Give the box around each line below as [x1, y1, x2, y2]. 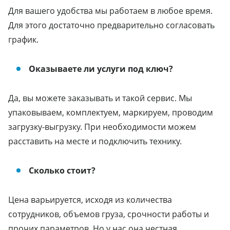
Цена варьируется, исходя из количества [8, 194, 172, 205]
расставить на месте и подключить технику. [8, 135, 182, 147]
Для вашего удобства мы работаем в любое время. [8, 5, 213, 16]
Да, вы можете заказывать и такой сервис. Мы [8, 92, 192, 104]
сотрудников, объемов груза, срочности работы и [8, 208, 209, 220]
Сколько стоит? [29, 164, 95, 176]
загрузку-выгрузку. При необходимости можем [8, 121, 196, 132]
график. [8, 33, 39, 45]
